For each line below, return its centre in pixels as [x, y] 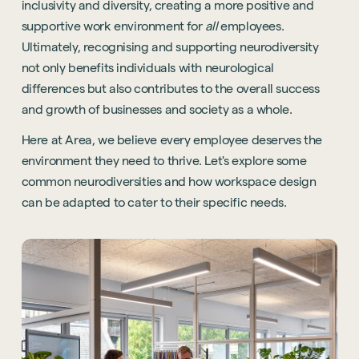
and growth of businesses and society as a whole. [157, 109]
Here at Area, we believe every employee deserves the [171, 140]
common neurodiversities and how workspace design [169, 182]
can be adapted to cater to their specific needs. [154, 202]
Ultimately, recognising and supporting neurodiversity [170, 47]
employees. [252, 26]
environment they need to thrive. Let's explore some [164, 161]
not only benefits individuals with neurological [147, 68]
